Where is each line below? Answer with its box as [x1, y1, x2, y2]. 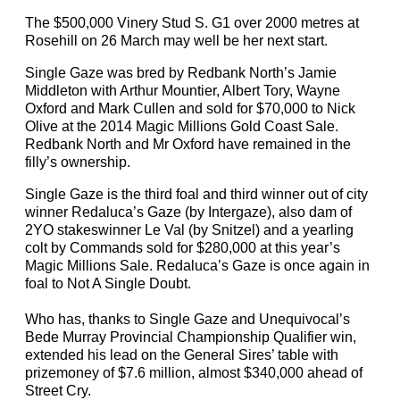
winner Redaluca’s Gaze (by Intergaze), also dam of [25, 204, 352, 220]
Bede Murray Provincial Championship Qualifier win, [25, 329, 356, 345]
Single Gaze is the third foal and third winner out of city [25, 187, 368, 202]
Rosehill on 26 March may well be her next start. [25, 33, 328, 48]
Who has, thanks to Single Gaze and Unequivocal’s [25, 312, 350, 327]
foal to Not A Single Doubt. [25, 276, 191, 291]
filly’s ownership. [25, 154, 130, 170]
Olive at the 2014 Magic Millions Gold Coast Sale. [25, 119, 338, 134]
